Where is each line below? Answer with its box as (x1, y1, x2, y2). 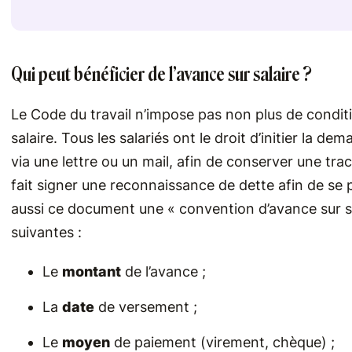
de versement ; (94, 299, 197, 316)
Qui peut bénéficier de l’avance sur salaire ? (11, 63, 312, 86)
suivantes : (11, 224, 82, 241)
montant (62, 263, 121, 280)
